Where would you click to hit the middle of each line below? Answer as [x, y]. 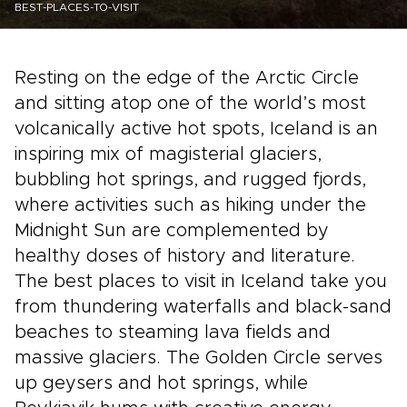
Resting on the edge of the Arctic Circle [187, 78]
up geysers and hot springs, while [161, 383]
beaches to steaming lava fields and [173, 333]
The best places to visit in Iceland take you [201, 282]
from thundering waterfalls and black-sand [203, 307]
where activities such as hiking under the [190, 205]
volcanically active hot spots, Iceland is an [196, 129]
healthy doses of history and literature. [185, 256]
